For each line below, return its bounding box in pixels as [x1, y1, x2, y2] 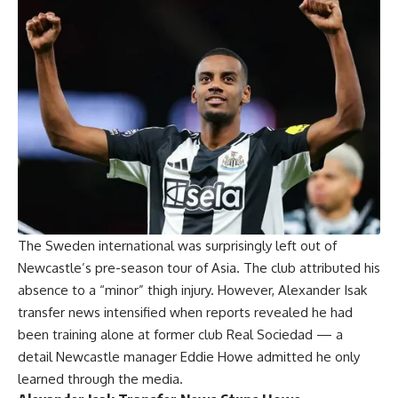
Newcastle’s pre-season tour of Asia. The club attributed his [18, 259, 380, 277]
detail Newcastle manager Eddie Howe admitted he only [18, 348, 360, 366]
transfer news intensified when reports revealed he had [18, 304, 353, 322]
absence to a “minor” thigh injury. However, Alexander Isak [18, 282, 367, 299]
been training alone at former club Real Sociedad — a [18, 326, 343, 344]
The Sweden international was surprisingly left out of [18, 237, 337, 255]
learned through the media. [18, 370, 183, 388]
